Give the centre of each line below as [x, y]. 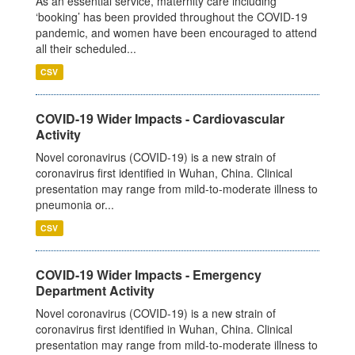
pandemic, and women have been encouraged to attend [176, 33]
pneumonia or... [75, 205]
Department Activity [95, 291]
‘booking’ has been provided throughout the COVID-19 [172, 17]
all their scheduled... [86, 49]
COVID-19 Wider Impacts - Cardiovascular [160, 119]
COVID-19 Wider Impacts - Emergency [149, 275]
